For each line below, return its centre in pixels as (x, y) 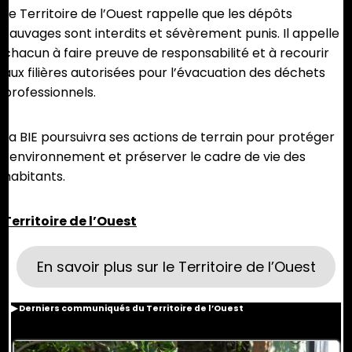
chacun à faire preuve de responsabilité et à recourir (166, 53)
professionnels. (49, 93)
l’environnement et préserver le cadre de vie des (154, 157)
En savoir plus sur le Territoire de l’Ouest (176, 267)
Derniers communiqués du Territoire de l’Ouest (130, 309)
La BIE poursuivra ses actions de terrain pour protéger (169, 137)
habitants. (34, 177)
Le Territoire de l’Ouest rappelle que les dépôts (148, 14)
